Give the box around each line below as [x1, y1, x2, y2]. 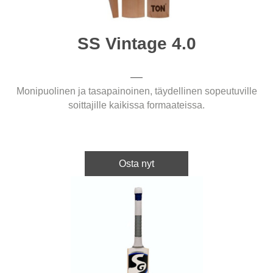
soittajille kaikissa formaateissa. [68, 99, 205, 110]
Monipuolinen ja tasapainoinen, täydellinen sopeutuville [16, 85, 257, 96]
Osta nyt [119, 158, 154, 169]
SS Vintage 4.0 [77, 34, 196, 53]
